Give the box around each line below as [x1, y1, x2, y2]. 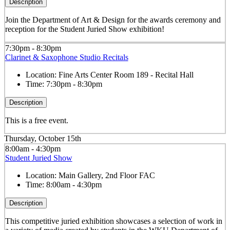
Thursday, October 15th [4, 134, 81, 143]
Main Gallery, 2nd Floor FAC [58, 170, 155, 180]
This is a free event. [5, 116, 68, 125]
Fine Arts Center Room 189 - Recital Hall [58, 70, 194, 79]
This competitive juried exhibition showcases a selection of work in [5, 216, 222, 225]
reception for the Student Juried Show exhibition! [5, 24, 164, 33]
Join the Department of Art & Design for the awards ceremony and [5, 15, 221, 24]
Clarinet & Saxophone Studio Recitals [5, 52, 128, 62]
